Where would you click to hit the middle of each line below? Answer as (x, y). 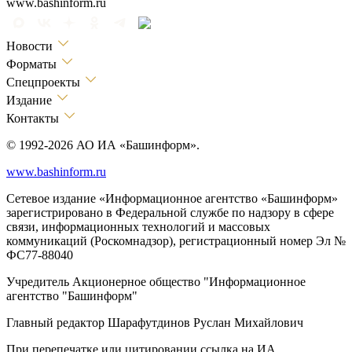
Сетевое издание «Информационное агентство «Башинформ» (172, 199)
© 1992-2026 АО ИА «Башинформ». (103, 145)
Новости (31, 46)
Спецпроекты (45, 82)
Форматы (33, 64)
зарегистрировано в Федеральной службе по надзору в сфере (170, 213)
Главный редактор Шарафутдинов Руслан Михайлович (155, 323)
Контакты (34, 119)
